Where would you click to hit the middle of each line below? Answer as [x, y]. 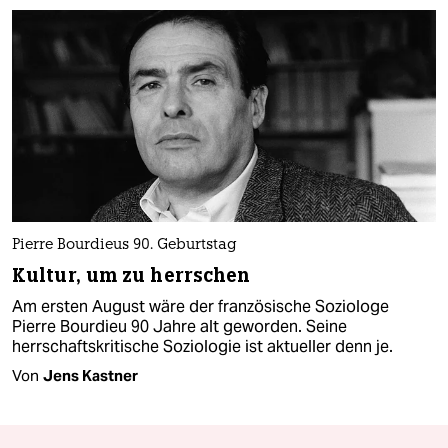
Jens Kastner [90, 376]
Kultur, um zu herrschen [131, 276]
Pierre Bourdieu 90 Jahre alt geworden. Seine [179, 327]
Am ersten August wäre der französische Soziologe [200, 307]
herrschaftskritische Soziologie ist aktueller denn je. [202, 347]
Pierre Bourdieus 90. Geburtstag [124, 246]
